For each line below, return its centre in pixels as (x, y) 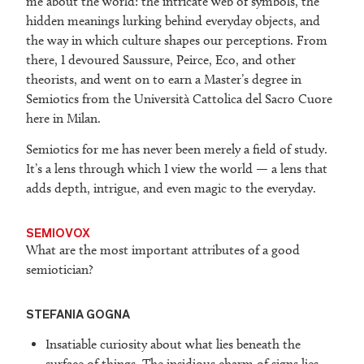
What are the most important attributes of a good (163, 250)
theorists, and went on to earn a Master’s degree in (164, 80)
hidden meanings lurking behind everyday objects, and (173, 21)
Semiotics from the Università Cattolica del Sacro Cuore (179, 99)
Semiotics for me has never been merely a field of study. (177, 149)
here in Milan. (63, 119)
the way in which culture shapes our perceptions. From (177, 41)
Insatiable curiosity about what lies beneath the (173, 344)
